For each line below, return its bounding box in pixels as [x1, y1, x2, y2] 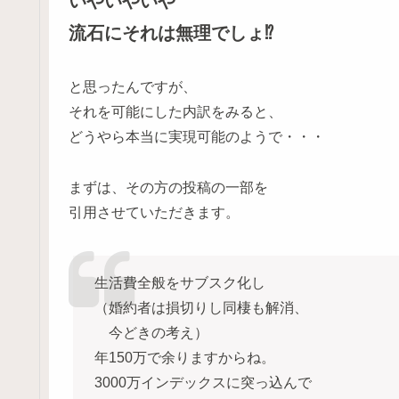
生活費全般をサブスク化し [94, 275, 265, 290]
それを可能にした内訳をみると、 [69, 104, 282, 120]
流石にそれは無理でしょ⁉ [69, 23, 273, 44]
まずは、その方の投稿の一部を [69, 179, 268, 195]
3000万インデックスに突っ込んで [94, 375, 312, 390]
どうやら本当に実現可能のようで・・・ [69, 129, 325, 145]
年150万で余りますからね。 [94, 350, 275, 365]
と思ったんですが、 [69, 79, 197, 95]
